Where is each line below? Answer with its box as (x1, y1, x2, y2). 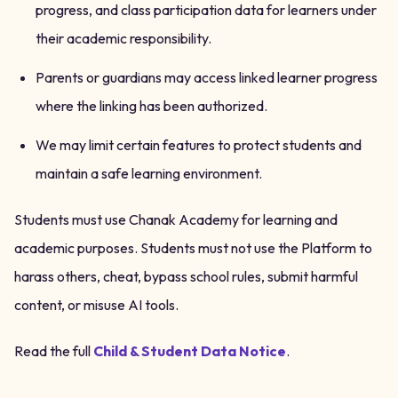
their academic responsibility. (36, 29, 211, 47)
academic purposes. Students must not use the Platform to (14, 239, 372, 257)
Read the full (14, 342, 91, 360)
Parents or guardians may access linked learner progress (36, 68, 378, 86)
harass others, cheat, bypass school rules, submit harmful (14, 267, 358, 285)
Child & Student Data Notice (93, 342, 286, 360)
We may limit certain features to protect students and (36, 136, 362, 154)
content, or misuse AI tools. (14, 296, 179, 314)
